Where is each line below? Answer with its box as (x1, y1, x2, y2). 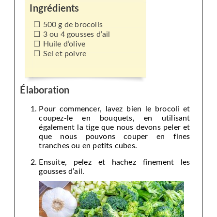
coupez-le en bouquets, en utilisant (39, 114, 190, 122)
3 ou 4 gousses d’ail (43, 30, 110, 38)
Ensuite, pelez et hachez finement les (39, 158, 190, 166)
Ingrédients (30, 3, 79, 14)
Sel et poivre (43, 49, 87, 58)
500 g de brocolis (43, 20, 103, 29)
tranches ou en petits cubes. (39, 141, 138, 150)
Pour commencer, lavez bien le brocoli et (39, 105, 190, 113)
